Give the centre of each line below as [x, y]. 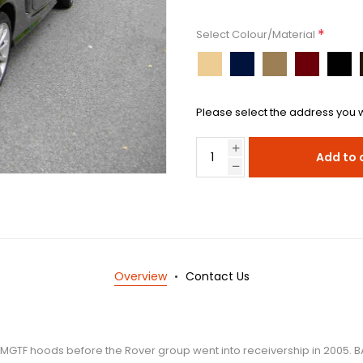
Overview [140, 277]
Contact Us [217, 277]
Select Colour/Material [257, 35]
